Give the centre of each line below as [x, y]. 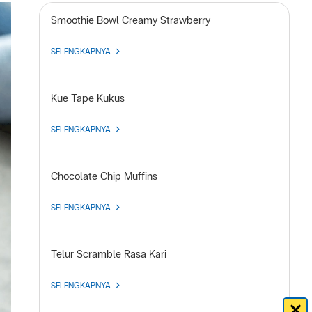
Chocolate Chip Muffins [104, 176]
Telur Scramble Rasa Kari [109, 254]
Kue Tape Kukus [88, 98]
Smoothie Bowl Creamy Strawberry [131, 20]
